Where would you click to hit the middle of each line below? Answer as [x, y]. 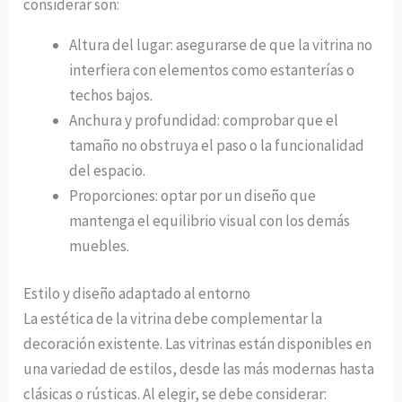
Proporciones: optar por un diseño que [193, 195]
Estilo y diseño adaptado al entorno [137, 294]
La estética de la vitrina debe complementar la [173, 319]
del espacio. [108, 170]
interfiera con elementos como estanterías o [212, 70]
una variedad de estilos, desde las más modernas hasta [199, 369]
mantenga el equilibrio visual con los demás [210, 220]
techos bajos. [111, 95]
